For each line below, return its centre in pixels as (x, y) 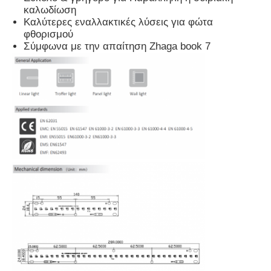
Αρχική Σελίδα (54, 191)
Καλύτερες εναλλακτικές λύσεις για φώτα (119, 22)
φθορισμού (49, 34)
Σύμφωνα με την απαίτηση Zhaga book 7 (117, 46)
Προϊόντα (43, 229)
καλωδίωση (50, 10)
